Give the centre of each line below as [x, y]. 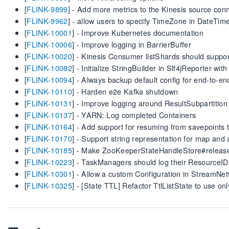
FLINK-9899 [47, 9]
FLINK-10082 [49, 68]
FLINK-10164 [49, 127]
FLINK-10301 [49, 174]
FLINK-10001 [49, 32]
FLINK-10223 [49, 162]
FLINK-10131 [49, 103]
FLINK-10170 [49, 138]
